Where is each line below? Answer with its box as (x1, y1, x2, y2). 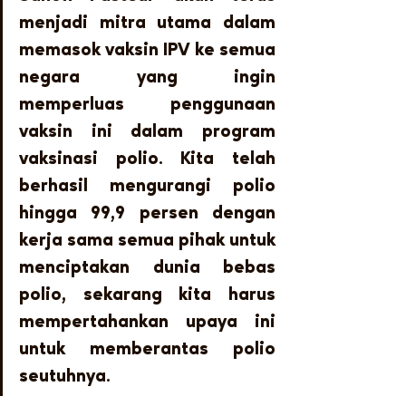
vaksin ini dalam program (19, 122, 275, 141)
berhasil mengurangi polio (19, 177, 275, 196)
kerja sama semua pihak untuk (19, 231, 275, 250)
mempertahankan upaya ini (19, 313, 275, 332)
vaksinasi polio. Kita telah (19, 150, 275, 169)
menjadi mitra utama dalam (19, 14, 275, 33)
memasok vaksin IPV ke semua (19, 41, 275, 60)
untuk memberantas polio (19, 340, 275, 359)
